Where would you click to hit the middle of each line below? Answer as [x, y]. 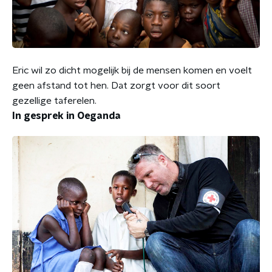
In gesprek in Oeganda [66, 116]
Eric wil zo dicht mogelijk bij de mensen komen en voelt [132, 70]
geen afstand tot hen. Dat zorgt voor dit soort [116, 85]
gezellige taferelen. [54, 100]
